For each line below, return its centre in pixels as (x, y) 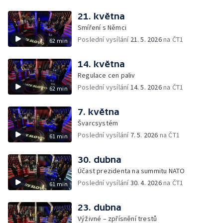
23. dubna (100, 207)
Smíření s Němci (102, 27)
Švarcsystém (98, 123)
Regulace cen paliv (107, 75)
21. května (101, 16)
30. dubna (100, 160)
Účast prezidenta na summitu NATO (131, 171)
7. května (99, 112)
